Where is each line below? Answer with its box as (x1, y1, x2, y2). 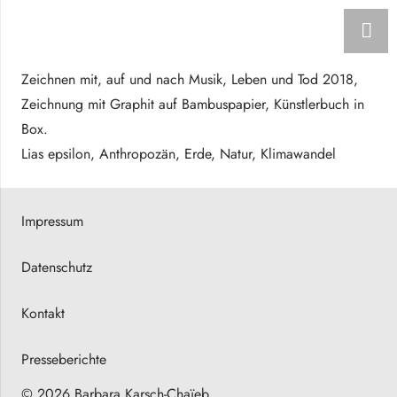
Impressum (21, 211, 83, 231)
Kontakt (21, 303, 65, 323)
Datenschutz (21, 257, 92, 277)
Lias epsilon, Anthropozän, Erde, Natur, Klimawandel (21, 144, 336, 164)
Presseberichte (21, 349, 106, 370)
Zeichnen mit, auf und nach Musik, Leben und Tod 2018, (21, 69, 358, 90)
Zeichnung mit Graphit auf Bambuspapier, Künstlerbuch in (21, 94, 364, 114)
